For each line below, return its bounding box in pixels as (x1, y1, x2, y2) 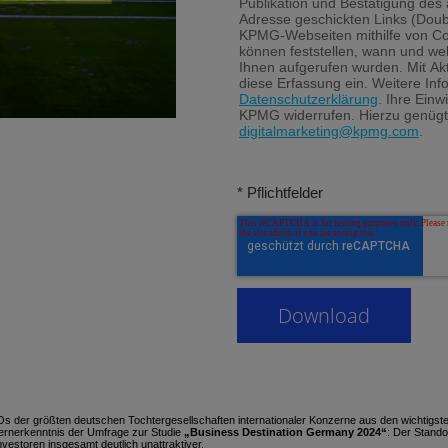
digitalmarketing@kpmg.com (238, 123, 419, 139)
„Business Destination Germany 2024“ (184, 426, 387, 438)
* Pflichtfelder (236, 184, 323, 201)
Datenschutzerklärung (238, 91, 378, 107)
